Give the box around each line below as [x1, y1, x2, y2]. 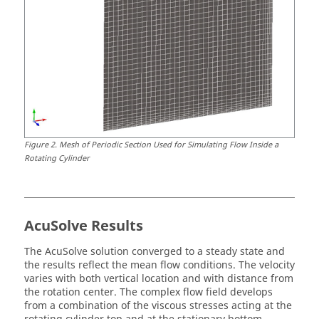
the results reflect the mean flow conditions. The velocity [24, 257, 295, 273]
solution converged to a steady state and [88, 244, 285, 259]
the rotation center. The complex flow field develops [24, 284, 273, 300]
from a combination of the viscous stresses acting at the [24, 298, 292, 313]
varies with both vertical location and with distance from [24, 271, 293, 286]
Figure [24, 138, 48, 151]
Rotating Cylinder [24, 152, 90, 164]
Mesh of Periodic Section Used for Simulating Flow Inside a [59, 138, 278, 151]
